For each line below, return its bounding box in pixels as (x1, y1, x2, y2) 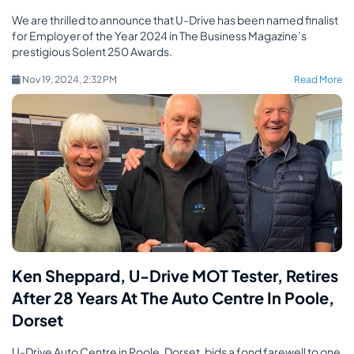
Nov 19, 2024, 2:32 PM (21, 73, 136, 85)
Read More (294, 73, 342, 85)
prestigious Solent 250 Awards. (12, 44, 172, 58)
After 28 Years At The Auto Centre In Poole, (12, 288, 334, 307)
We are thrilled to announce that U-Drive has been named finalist (12, 13, 338, 27)
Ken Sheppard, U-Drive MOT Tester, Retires (12, 265, 338, 285)
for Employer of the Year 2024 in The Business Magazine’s (12, 28, 307, 43)
